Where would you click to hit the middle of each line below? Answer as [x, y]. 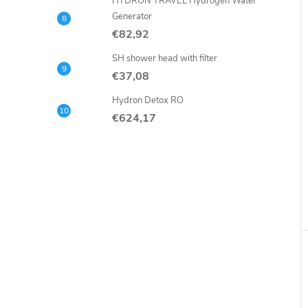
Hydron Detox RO [148, 100]
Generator [132, 16]
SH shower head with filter [165, 58]
